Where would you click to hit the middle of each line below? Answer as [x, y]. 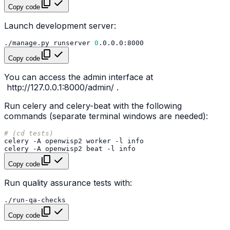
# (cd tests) [29, 133]
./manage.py [27, 43]
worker [99, 141]
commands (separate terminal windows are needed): [106, 116]
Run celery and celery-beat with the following [93, 106]
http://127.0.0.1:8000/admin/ [60, 88]
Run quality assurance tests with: [68, 183]
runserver [72, 43]
